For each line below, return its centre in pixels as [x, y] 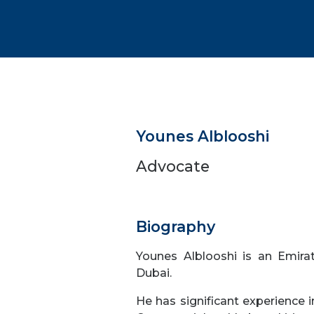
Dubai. [154, 273]
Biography [176, 226]
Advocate [173, 166]
